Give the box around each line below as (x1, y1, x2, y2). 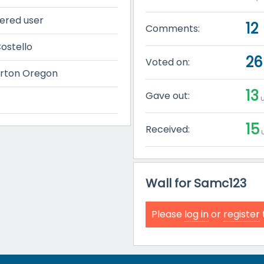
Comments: (146, 21, 200, 35)
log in (184, 207, 209, 222)
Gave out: (146, 88, 190, 103)
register (223, 207, 260, 222)
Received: (146, 122, 190, 136)
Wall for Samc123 (146, 174, 247, 192)
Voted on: (146, 55, 190, 69)
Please (151, 207, 185, 222)
